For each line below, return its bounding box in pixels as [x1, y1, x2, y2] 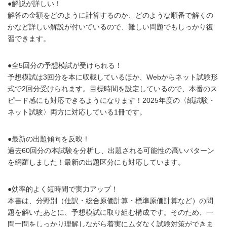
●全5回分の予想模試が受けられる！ [8, 61, 122, 69]
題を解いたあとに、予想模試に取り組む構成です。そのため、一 [8, 208, 213, 216]
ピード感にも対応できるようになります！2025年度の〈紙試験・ [8, 96, 215, 104]
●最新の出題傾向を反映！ [8, 134, 90, 143]
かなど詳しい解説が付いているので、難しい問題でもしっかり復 [8, 22, 213, 31]
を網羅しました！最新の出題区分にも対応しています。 [8, 158, 185, 166]
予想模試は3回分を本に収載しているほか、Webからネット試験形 [8, 72, 218, 81]
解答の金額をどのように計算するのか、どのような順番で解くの [8, 11, 213, 19]
